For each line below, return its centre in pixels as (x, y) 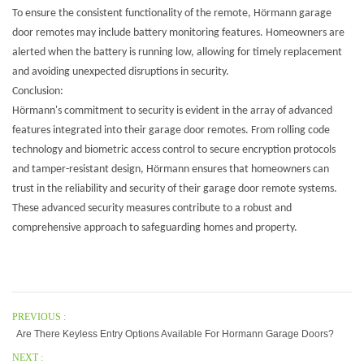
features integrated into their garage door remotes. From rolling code (171, 131)
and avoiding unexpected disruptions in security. (121, 72)
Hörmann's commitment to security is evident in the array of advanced (172, 111)
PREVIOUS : (39, 317)
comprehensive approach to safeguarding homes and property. (155, 228)
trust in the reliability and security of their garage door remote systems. (175, 189)
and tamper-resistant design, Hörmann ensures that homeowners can (171, 170)
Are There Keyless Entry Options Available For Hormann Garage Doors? (175, 334)
